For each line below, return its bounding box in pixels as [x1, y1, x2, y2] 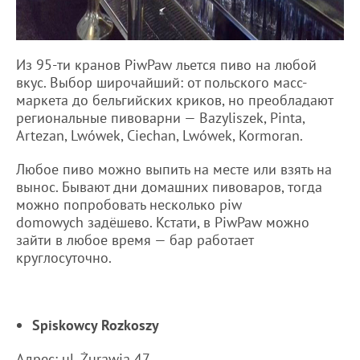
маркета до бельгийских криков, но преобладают [16, 90, 333, 109]
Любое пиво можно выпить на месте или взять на [16, 159, 332, 178]
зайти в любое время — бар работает [16, 230, 253, 249]
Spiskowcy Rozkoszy [32, 315, 159, 334]
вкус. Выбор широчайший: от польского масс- [16, 72, 307, 92]
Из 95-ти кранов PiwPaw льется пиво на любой [16, 55, 317, 74]
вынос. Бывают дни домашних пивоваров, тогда [16, 177, 322, 196]
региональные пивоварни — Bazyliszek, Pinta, [16, 108, 305, 127]
